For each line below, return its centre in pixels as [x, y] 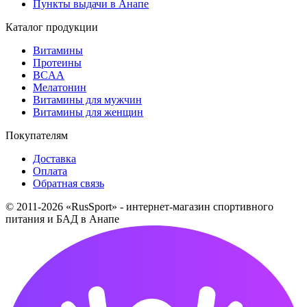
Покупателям [37, 135]
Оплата [50, 171]
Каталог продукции [52, 27]
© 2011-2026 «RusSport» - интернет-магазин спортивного [139, 206]
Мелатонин [60, 87]
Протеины [57, 62]
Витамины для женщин [88, 112]
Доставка [54, 158]
